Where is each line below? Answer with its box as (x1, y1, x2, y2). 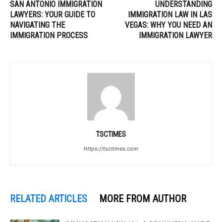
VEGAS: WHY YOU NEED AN (125, 20, 212, 30)
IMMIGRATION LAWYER (139, 30, 212, 40)
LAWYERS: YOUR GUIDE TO (10, 9, 95, 19)
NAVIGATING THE (10, 20, 65, 30)
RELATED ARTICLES (10, 192, 87, 205)
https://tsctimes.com (84, 145, 138, 152)
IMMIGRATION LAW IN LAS (128, 9, 212, 19)
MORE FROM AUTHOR (99, 192, 186, 205)
